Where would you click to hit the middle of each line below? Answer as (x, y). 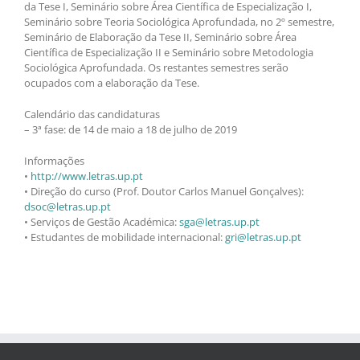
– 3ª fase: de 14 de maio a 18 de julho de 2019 (131, 130)
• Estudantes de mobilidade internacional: (125, 237)
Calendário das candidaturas (92, 115)
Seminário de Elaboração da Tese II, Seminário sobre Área (160, 37)
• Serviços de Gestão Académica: (102, 222)
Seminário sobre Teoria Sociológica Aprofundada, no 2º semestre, (179, 22)
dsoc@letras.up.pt (67, 207)
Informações (54, 161)
